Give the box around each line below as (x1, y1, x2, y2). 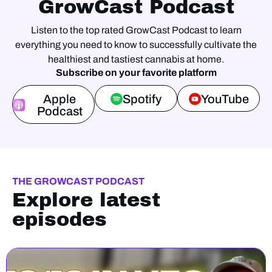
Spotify (123, 92, 161, 106)
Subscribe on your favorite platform (55, 67, 217, 78)
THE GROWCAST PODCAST (12, 176, 144, 186)
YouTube (200, 92, 249, 106)
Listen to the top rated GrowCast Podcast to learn (30, 25, 242, 35)
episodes (12, 209, 107, 230)
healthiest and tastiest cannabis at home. (48, 54, 224, 64)
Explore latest (12, 189, 160, 211)
